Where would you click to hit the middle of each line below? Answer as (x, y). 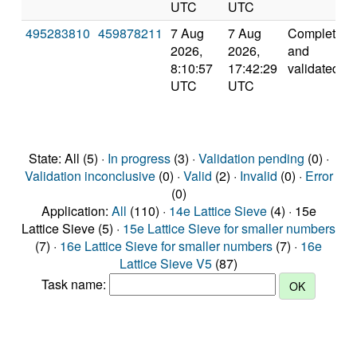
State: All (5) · (68, 158)
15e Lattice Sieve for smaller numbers (229, 228)
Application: (76, 211)
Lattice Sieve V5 (166, 263)
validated (314, 68)
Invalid (258, 176)
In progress (139, 158)
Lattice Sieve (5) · (72, 228)
